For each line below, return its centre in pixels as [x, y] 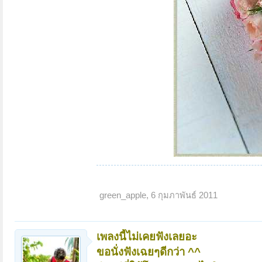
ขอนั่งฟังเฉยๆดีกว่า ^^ [149, 251]
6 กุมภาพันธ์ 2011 [184, 195]
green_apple [123, 195]
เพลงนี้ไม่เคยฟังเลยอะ [147, 236]
